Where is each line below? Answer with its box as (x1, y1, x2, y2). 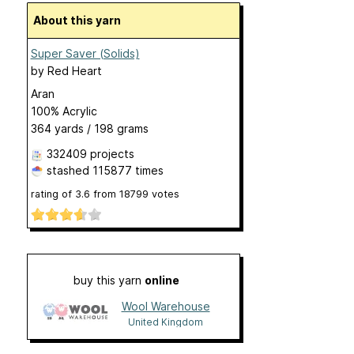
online (144, 273, 179, 288)
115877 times (92, 164, 164, 177)
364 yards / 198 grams (30, 122, 149, 135)
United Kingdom (128, 316, 203, 329)
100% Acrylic (30, 104, 97, 118)
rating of (30, 188, 75, 200)
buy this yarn (73, 273, 145, 288)
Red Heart (47, 64, 102, 77)
